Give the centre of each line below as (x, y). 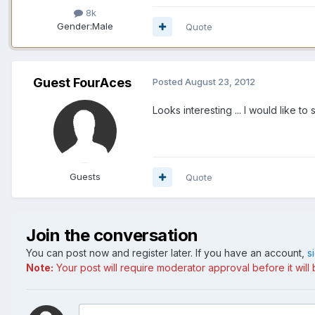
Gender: (75, 26)
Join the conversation (112, 235)
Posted (169, 81)
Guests (85, 176)
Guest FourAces (82, 82)
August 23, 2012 (220, 81)
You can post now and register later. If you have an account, (167, 252)
